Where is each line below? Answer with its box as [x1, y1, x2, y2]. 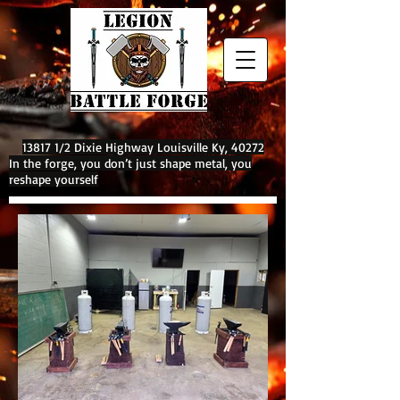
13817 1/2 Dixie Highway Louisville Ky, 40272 [21, 139, 264, 154]
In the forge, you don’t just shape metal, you [9, 155, 252, 171]
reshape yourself [9, 171, 98, 187]
